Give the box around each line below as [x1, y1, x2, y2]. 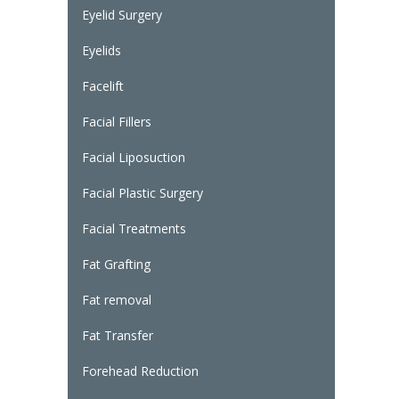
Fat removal [81, 291, 151, 309]
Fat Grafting [81, 256, 151, 273]
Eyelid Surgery [81, 6, 162, 24]
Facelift [81, 77, 124, 95]
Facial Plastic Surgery [81, 184, 203, 202]
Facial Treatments [81, 220, 186, 238]
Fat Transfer [81, 327, 153, 345]
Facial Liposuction [81, 149, 185, 167]
